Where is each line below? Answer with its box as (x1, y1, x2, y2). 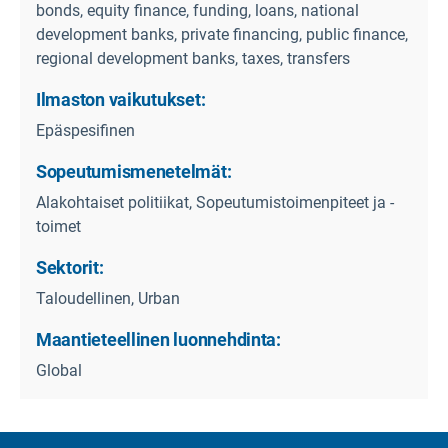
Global (36, 361, 82, 381)
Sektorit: (36, 257, 104, 279)
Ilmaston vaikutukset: (36, 89, 206, 111)
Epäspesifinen (36, 121, 135, 141)
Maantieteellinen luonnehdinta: (36, 329, 281, 351)
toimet (36, 217, 81, 237)
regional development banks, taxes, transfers (36, 49, 350, 69)
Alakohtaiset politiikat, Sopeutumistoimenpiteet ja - (36, 193, 394, 213)
